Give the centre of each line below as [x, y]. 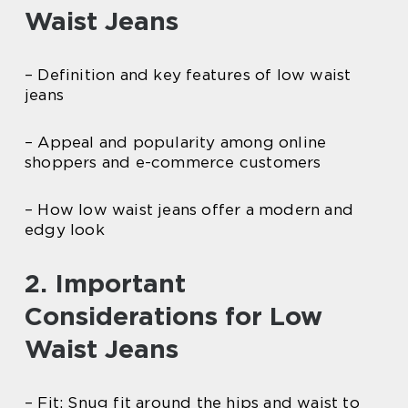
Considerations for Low [173, 316]
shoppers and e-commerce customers [173, 162]
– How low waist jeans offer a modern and [189, 209]
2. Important [105, 283]
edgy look [65, 229]
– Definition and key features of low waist [188, 74]
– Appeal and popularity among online [176, 142]
